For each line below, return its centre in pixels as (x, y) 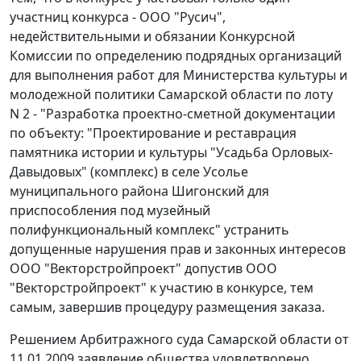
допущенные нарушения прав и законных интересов (178, 249)
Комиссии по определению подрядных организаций (176, 56)
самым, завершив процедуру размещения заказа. (167, 307)
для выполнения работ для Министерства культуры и (178, 75)
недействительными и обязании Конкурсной (152, 37)
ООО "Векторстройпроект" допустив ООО (143, 269)
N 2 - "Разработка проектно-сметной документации (172, 114)
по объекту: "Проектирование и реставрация (153, 133)
